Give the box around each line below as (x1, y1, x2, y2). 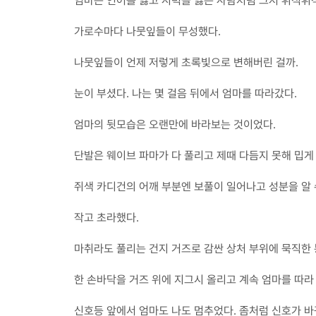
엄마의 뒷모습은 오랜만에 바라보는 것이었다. (74, 118, 276, 131)
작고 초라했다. (74, 211, 139, 224)
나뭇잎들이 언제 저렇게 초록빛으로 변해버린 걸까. (74, 56, 298, 69)
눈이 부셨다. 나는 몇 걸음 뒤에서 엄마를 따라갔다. (74, 87, 297, 100)
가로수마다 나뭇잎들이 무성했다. (74, 25, 221, 38)
